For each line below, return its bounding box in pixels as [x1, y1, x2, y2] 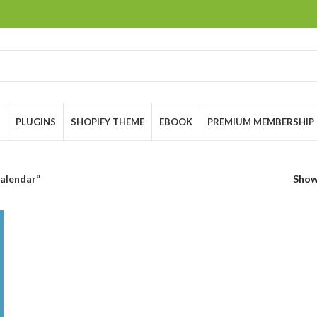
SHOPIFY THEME [71, 115, 144, 127]
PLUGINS [16, 115, 56, 127]
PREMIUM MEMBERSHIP [207, 115, 314, 127]
